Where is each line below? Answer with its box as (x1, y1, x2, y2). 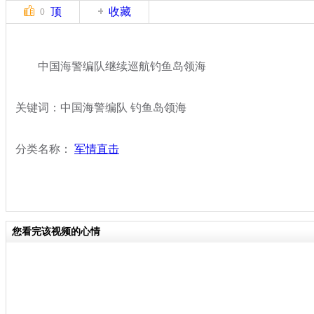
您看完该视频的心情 (12, 226, 100, 237)
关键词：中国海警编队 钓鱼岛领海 (15, 101, 186, 114)
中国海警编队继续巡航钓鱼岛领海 (15, 60, 206, 72)
